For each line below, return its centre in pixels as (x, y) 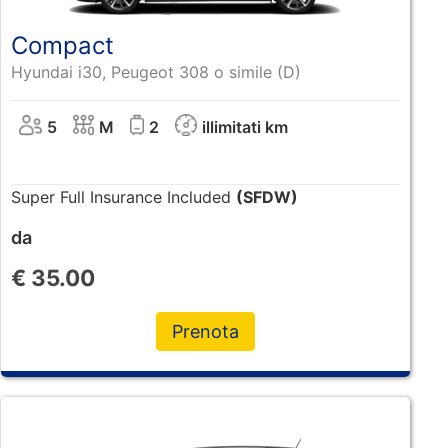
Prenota (205, 331)
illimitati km (245, 126)
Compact (62, 45)
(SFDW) (266, 196)
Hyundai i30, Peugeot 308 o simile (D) (155, 71)
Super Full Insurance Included (123, 196)
